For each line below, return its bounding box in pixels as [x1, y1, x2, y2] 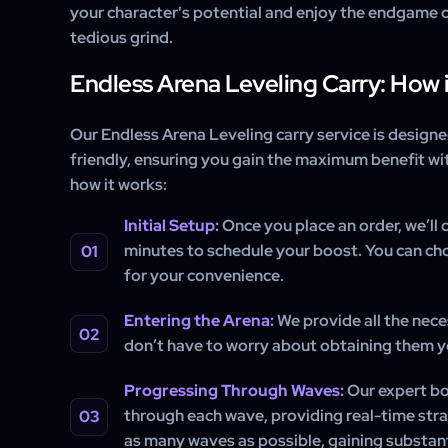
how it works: [70, 174, 167, 195]
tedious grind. [70, 27, 173, 48]
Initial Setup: [124, 215, 219, 236]
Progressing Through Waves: [124, 380, 344, 401]
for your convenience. [124, 265, 284, 286]
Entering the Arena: [124, 310, 274, 331]
